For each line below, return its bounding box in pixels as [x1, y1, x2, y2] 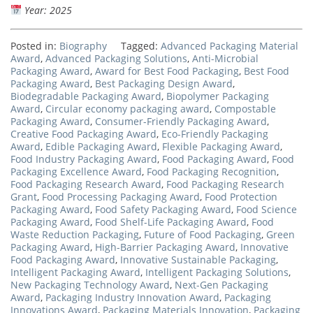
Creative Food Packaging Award [10, 126, 156, 140]
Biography [59, 38, 107, 52]
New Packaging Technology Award [10, 277, 170, 291]
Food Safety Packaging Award [95, 202, 231, 216]
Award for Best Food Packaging [95, 64, 239, 78]
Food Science [236, 202, 297, 216]
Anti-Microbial [192, 51, 259, 65]
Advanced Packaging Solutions [45, 51, 187, 65]
